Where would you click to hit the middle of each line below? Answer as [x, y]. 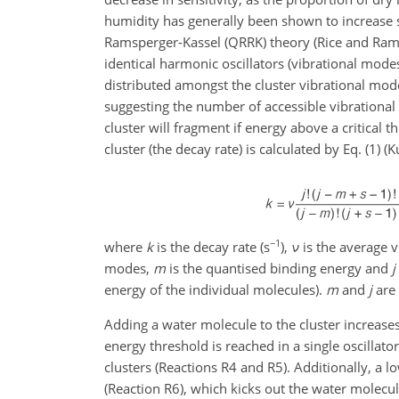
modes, [129, 268]
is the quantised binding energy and [279, 268]
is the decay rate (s [212, 246]
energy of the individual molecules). [215, 289]
